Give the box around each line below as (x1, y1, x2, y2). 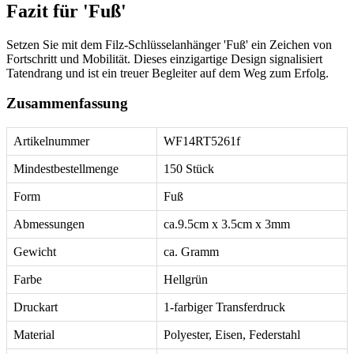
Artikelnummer (13, 134, 89, 148)
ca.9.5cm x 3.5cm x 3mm (164, 217, 290, 231)
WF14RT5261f (164, 134, 240, 148)
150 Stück (164, 162, 214, 175)
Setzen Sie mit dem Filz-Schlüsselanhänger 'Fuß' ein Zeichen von (6, 37, 332, 51)
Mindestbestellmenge (13, 162, 119, 175)
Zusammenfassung (6, 95, 128, 112)
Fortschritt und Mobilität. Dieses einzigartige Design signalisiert (6, 51, 322, 66)
